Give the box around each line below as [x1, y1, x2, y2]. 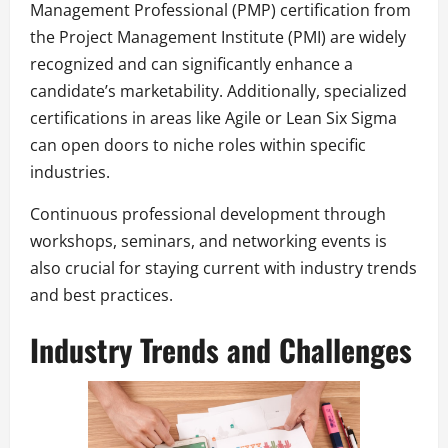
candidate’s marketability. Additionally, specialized [30, 79, 407, 102]
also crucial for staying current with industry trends [30, 256, 417, 279]
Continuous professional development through [30, 202, 386, 225]
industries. [30, 160, 110, 183]
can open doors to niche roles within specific [30, 133, 366, 156]
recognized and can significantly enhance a [30, 52, 353, 75]
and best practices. [30, 283, 173, 306]
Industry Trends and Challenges [30, 326, 412, 372]
